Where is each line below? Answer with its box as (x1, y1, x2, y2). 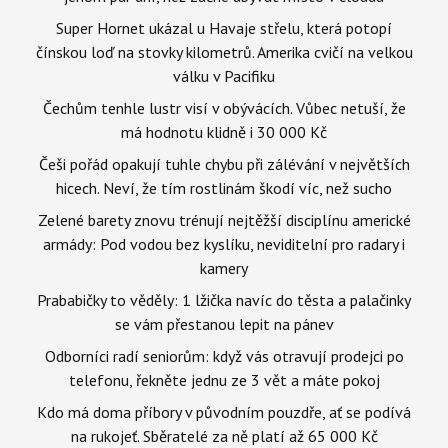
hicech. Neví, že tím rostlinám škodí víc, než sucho (56, 177, 392, 198)
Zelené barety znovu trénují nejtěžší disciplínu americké (37, 209, 411, 230)
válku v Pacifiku (173, 65, 275, 86)
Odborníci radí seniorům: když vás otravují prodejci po (44, 345, 404, 366)
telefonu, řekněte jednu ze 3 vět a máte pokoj (68, 369, 380, 390)
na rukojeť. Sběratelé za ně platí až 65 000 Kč (70, 425, 378, 446)
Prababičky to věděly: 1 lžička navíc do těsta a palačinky (37, 289, 411, 310)
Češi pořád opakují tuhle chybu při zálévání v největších (38, 153, 410, 174)
